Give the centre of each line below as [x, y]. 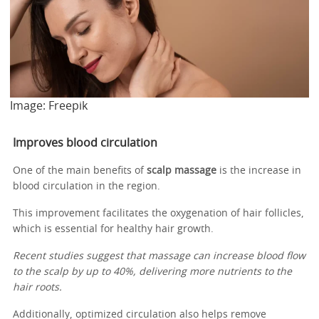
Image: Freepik [49, 106]
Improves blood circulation [85, 143]
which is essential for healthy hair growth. [115, 229]
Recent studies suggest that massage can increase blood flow [159, 256]
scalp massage [182, 171]
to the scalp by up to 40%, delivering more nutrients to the [152, 272]
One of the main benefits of [80, 171]
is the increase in [259, 171]
